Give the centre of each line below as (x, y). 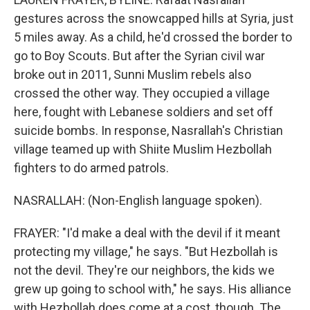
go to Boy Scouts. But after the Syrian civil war (139, 56)
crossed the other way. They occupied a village (142, 93)
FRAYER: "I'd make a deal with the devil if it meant (147, 233)
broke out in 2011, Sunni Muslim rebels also (133, 74)
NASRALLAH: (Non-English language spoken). (138, 200)
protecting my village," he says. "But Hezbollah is (146, 252)
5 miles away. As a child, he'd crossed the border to (153, 37)
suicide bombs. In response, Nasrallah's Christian (148, 130)
